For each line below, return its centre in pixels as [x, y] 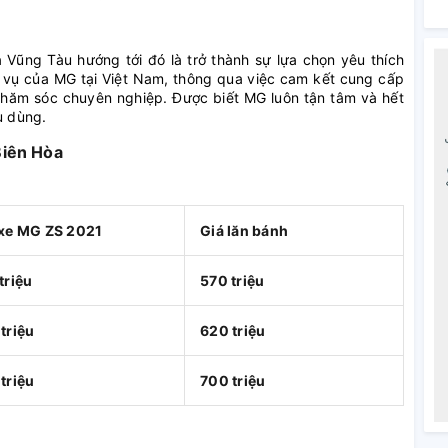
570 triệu [232, 281]
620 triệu [233, 331]
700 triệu [233, 381]
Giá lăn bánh [244, 231]
